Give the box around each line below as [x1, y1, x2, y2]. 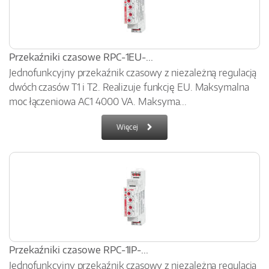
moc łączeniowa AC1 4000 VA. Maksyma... [9, 95, 187, 107]
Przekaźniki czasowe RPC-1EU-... [9, 51, 153, 63]
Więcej [116, 122, 138, 131]
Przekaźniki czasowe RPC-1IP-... [9, 244, 148, 256]
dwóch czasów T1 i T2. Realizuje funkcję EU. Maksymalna [9, 81, 249, 93]
